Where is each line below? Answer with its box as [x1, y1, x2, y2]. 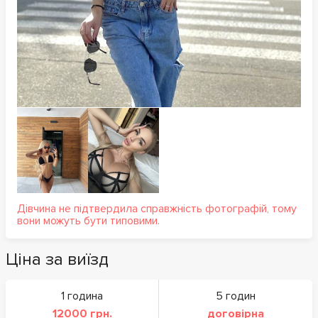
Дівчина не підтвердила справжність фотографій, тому [17, 201, 297, 216]
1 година [61, 288, 103, 303]
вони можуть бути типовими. [17, 213, 160, 228]
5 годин [216, 288, 256, 303]
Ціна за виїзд [6, 248, 109, 270]
